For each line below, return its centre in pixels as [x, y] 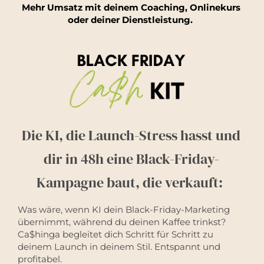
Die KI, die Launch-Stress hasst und [131, 135]
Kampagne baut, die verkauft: [131, 182]
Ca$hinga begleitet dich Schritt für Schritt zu [115, 234]
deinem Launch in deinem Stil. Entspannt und [119, 246]
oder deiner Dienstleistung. [131, 20]
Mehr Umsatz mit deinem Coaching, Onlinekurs [131, 8]
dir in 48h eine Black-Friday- [131, 159]
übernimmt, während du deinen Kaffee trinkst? [122, 222]
